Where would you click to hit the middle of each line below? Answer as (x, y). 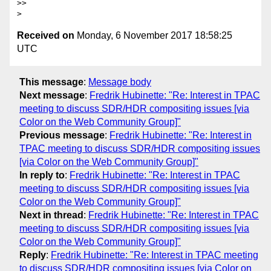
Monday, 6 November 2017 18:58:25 (153, 36)
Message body (120, 82)
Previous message (62, 135)
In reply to (42, 175)
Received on (46, 36)
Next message (52, 95)
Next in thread (51, 215)
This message (51, 82)
